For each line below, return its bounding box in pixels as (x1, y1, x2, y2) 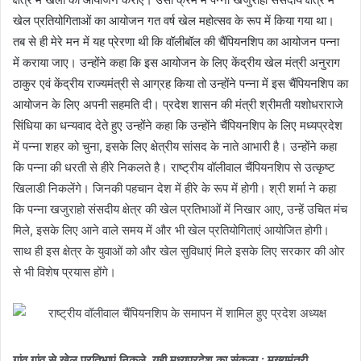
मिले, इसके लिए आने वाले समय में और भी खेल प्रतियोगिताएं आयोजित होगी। (13, 222, 330, 239)
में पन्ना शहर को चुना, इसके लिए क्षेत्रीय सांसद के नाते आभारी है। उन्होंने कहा (13, 139, 337, 155)
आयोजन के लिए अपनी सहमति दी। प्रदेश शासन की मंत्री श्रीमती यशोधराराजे (13, 97, 343, 113)
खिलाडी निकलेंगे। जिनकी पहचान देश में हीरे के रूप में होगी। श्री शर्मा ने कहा (13, 180, 336, 197)
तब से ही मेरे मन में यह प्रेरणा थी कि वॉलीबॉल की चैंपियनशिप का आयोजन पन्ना (13, 34, 339, 50)
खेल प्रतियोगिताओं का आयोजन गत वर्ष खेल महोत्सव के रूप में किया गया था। (13, 13, 334, 29)
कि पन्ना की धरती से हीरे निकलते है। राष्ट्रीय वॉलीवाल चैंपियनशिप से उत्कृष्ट (13, 160, 335, 176)
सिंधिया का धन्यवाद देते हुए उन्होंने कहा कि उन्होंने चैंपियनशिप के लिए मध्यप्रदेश (13, 118, 342, 134)
